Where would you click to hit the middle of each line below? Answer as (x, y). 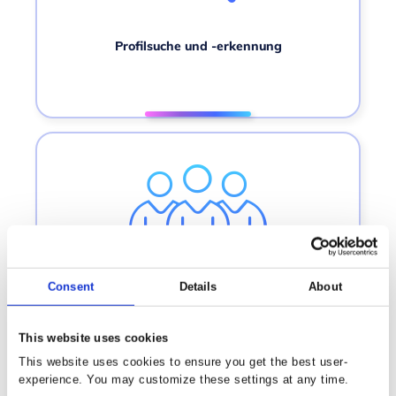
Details (198, 286)
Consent (71, 286)
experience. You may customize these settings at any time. (184, 379)
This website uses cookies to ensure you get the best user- (183, 362)
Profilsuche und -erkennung (198, 46)
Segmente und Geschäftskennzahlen (198, 279)
